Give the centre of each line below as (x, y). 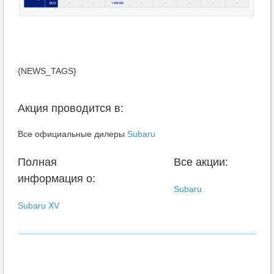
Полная (37, 162)
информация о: (57, 178)
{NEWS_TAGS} (47, 71)
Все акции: (201, 162)
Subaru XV (39, 205)
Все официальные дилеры (72, 134)
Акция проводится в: (71, 108)
